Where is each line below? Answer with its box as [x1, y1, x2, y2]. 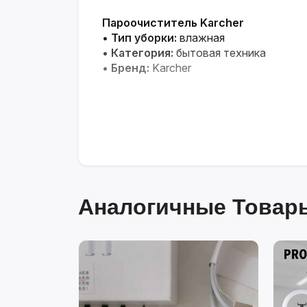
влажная [177, 30, 225, 45]
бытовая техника [173, 45, 266, 60]
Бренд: [111, 60, 149, 75]
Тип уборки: [111, 30, 177, 45]
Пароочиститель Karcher [102, 15, 244, 29]
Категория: [111, 45, 173, 60]
